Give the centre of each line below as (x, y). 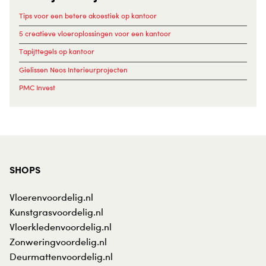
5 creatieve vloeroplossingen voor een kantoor (95, 34)
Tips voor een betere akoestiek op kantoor (88, 15)
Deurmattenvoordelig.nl (61, 257)
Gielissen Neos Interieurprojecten (73, 69)
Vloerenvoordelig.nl (51, 197)
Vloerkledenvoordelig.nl (61, 227)
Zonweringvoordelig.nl (58, 242)
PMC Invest (37, 87)
